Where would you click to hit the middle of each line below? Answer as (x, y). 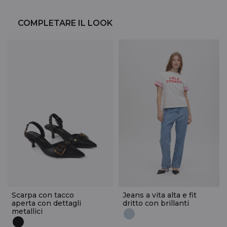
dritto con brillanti (156, 203)
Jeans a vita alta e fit (160, 195)
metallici (27, 211)
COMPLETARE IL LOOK (65, 23)
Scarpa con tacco (43, 195)
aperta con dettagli (46, 203)
